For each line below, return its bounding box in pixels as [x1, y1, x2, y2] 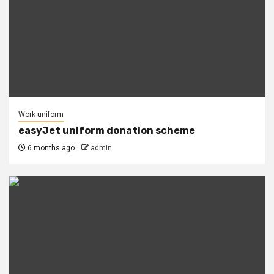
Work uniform [18, 110, 64, 119]
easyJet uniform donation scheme [18, 125, 195, 136]
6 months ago [26, 144, 75, 152]
